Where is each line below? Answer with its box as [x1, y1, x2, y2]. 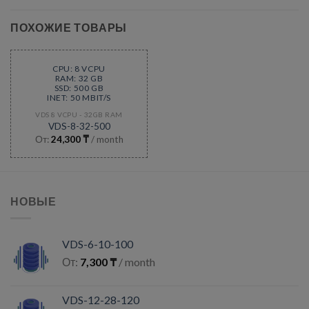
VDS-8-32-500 [48, 121, 110, 132]
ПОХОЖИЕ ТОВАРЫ [10, 21, 128, 34]
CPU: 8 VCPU [52, 63, 106, 74]
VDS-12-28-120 [62, 292, 139, 306]
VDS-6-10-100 [62, 237, 133, 250]
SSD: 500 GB [54, 83, 104, 94]
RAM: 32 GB [54, 73, 103, 84]
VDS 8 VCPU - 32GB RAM [35, 110, 123, 119]
